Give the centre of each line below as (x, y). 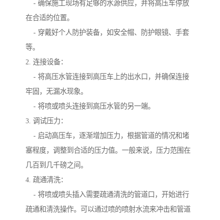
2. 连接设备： (46, 62)
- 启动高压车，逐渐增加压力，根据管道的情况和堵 (107, 136)
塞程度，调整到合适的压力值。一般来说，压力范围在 (108, 151)
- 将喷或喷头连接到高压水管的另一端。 (90, 106)
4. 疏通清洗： (46, 180)
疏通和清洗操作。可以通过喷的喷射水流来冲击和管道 (108, 209)
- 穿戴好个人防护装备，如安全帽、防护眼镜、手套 (107, 33)
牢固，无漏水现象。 (56, 92)
